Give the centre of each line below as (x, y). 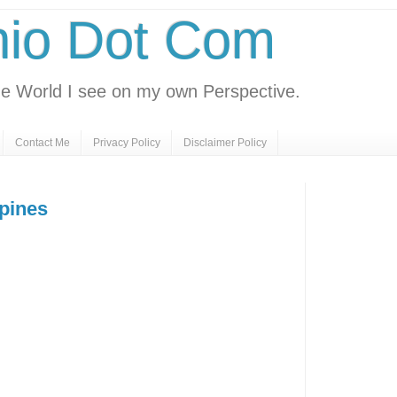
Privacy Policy (127, 143)
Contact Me (43, 143)
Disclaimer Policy (225, 143)
